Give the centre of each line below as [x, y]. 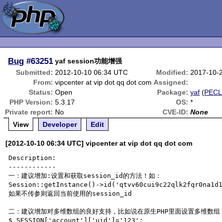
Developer [60, 124]
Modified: [172, 72]
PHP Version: [31, 102]
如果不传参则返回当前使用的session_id [70, 194]
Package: [173, 92]
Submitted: [35, 72]
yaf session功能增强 [89, 61]
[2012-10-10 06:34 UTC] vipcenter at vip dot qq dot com [99, 143]
